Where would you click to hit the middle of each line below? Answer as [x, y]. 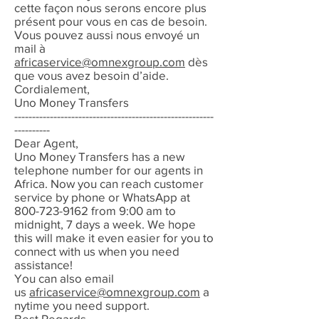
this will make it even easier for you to [114, 237]
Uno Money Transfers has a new [99, 156]
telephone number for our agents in [109, 170]
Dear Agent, [46, 143]
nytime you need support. [82, 305]
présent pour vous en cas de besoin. [111, 21]
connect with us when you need [97, 251]
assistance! [43, 265]
